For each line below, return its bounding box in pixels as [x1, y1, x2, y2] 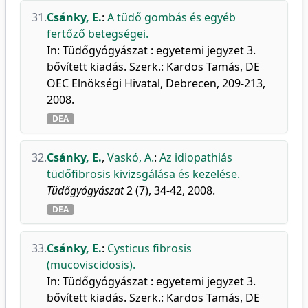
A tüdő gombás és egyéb [107, 10, 236, 25]
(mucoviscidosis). [47, 257, 135, 272]
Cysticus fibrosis [107, 241, 192, 256]
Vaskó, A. [107, 150, 154, 165]
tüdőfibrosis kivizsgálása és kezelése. [47, 166, 240, 181]
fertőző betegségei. [47, 26, 148, 41]
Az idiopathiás [159, 150, 232, 165]
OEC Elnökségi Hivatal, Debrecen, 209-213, [47, 76, 265, 91]
